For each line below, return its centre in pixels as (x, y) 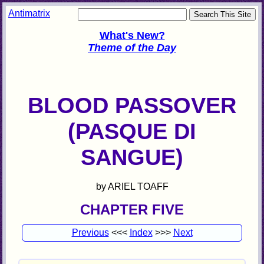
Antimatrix (29, 13)
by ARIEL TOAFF (132, 187)
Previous (90, 233)
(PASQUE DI (132, 131)
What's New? (132, 35)
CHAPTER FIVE (132, 210)
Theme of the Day (132, 47)
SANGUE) (132, 157)
